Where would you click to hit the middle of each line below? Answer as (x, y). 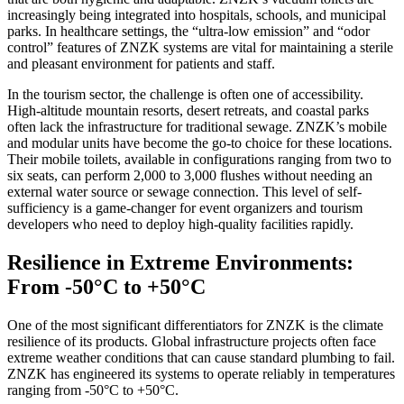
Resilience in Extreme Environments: (180, 262)
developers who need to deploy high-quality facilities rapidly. (180, 224)
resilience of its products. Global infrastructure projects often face (192, 341)
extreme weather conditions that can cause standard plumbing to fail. (201, 357)
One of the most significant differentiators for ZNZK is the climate (195, 325)
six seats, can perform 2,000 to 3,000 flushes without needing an (190, 175)
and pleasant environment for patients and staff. (141, 63)
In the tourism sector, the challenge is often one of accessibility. (185, 94)
